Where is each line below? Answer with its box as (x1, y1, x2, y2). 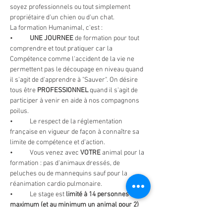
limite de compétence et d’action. (10, 138, 105, 147)
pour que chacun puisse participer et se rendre (10, 211, 147, 220)
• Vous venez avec (30, 149, 80, 157)
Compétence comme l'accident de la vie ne (10, 55, 136, 63)
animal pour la (101, 149, 146, 157)
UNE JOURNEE (30, 34, 75, 43)
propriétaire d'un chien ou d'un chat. (10, 13, 114, 22)
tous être (10, 86, 37, 95)
